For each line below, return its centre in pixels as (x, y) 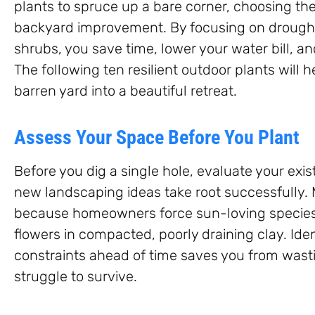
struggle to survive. (76, 276)
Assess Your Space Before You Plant (157, 137)
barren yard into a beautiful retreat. (126, 90)
